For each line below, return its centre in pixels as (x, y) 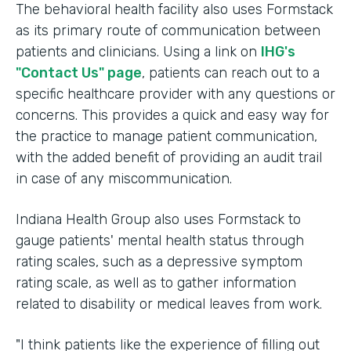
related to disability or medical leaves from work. (169, 304)
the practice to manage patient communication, (166, 136)
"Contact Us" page (79, 72)
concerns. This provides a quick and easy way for (172, 115)
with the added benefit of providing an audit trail (169, 157)
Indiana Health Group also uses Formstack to (158, 219)
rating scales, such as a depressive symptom (159, 261)
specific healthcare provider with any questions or (175, 94)
